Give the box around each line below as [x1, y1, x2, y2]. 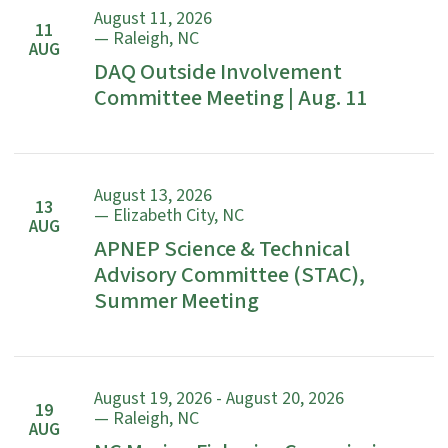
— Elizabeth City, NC [94, 203, 244, 229]
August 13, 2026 [94, 183, 212, 209]
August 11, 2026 [94, 6, 212, 32]
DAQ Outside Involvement [94, 56, 342, 89]
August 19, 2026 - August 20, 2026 [94, 386, 344, 412]
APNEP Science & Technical [94, 233, 350, 266]
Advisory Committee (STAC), [94, 259, 365, 292]
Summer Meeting [94, 285, 259, 318]
